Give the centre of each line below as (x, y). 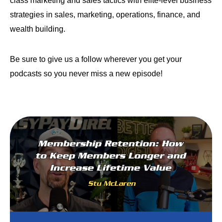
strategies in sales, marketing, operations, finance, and (105, 14)
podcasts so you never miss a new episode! (86, 73)
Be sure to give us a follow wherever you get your (96, 59)
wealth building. (38, 29)
